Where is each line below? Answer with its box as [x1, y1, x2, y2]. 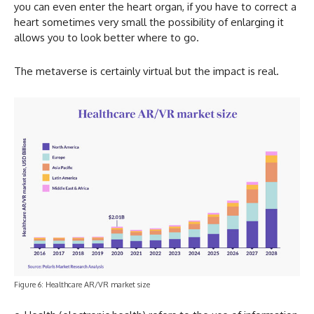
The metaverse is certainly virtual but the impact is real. [14, 64, 279, 78]
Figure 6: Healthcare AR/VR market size [14, 279, 150, 289]
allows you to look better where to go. [14, 30, 199, 44]
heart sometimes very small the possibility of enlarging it [14, 15, 284, 29]
